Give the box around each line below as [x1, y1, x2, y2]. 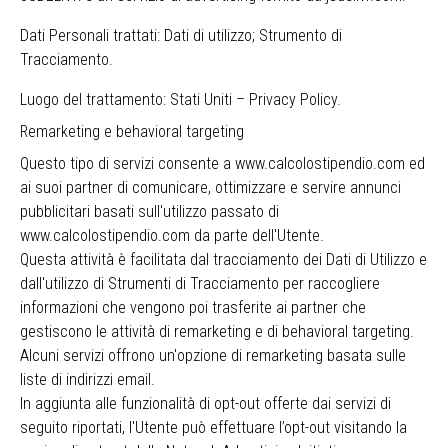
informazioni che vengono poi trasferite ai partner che [20, 298, 366, 317]
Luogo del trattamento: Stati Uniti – [20, 90, 249, 109]
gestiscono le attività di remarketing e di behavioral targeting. [20, 322, 414, 341]
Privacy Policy [249, 90, 337, 109]
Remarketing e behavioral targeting [20, 122, 244, 141]
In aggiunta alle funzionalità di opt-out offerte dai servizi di [20, 394, 391, 413]
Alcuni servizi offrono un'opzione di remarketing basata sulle [20, 346, 406, 365]
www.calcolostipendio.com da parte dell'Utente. [20, 226, 324, 245]
